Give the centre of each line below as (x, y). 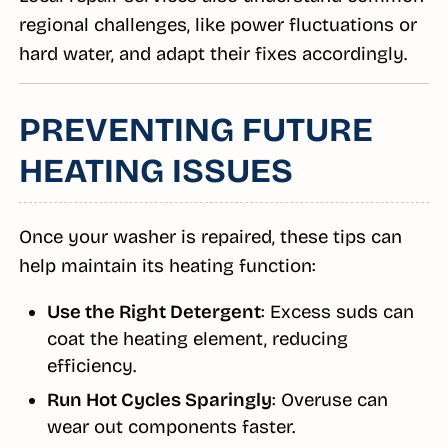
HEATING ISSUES (155, 170)
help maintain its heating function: (167, 265)
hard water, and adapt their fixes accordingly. (212, 53)
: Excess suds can (337, 311)
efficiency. (91, 365)
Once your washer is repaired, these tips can (210, 236)
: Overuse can (329, 399)
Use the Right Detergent (153, 311)
